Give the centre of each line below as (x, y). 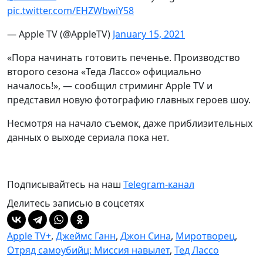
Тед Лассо (197, 250)
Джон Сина (146, 236)
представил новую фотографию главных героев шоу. (129, 100)
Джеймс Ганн (86, 236)
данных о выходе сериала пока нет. (88, 137)
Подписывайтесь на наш (65, 184)
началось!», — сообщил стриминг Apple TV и (110, 86)
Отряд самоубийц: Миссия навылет (88, 250)
